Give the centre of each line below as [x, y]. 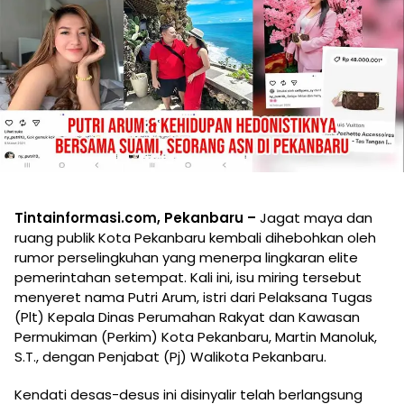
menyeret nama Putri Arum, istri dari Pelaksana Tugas [193, 297]
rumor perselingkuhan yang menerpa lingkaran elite [186, 257]
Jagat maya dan [314, 217]
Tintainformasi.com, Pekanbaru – [135, 217]
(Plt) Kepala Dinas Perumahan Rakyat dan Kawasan [187, 317]
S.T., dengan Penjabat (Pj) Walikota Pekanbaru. [170, 356]
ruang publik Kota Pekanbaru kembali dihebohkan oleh [195, 237]
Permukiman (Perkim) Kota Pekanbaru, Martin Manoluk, [196, 336]
